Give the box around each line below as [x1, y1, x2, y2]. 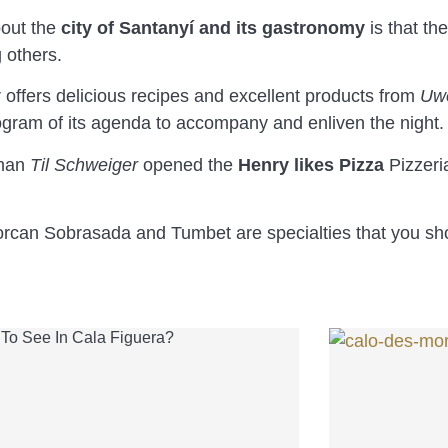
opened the [138, 154, 238, 175]
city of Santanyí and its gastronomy [61, 17, 365, 38]
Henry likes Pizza [238, 154, 384, 175]
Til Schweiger [30, 154, 138, 175]
